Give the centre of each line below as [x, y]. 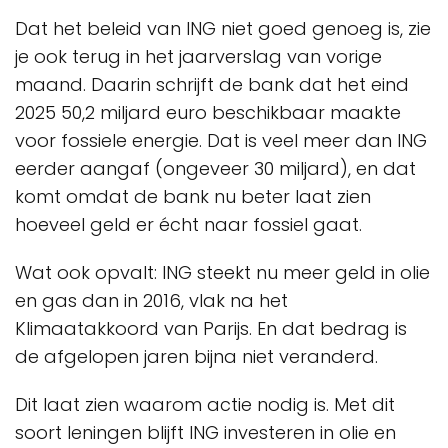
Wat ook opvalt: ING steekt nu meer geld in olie [222, 272]
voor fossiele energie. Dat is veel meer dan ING [221, 140]
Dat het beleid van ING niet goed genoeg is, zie [223, 28]
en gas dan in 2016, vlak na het [151, 300]
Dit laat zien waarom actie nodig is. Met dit [205, 404]
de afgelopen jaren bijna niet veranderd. [196, 356]
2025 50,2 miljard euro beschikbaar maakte [208, 112]
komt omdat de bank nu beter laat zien [193, 196]
